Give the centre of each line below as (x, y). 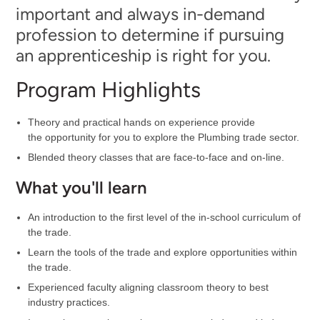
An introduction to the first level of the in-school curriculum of (165, 217)
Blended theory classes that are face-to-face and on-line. (156, 157)
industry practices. (69, 302)
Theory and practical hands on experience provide (142, 122)
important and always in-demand (140, 14)
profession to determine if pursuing (150, 35)
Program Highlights (108, 89)
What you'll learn (81, 187)
